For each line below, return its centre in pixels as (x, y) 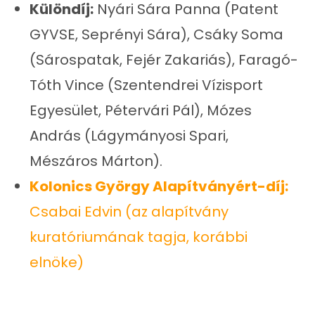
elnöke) (57, 263)
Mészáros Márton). (96, 161)
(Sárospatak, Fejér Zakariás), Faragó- (164, 60)
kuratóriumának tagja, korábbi (139, 237)
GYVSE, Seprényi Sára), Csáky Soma (157, 35)
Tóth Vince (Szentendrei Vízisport (147, 85)
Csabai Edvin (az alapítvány (129, 212)
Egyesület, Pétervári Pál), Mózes (141, 111)
